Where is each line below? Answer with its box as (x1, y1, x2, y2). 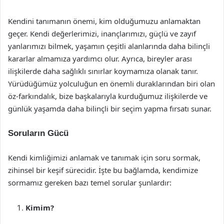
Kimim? (25, 202, 54, 212)
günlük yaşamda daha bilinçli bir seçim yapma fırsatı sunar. (8, 103, 211, 113)
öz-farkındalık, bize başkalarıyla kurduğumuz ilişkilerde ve (8, 91, 207, 101)
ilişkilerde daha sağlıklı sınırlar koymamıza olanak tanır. (8, 66, 198, 76)
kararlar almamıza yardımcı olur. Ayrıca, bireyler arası (8, 53, 192, 63)
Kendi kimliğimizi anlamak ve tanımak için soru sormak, (8, 152, 200, 162)
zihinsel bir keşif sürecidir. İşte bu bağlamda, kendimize (8, 165, 198, 175)
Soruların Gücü (8, 128, 68, 138)
